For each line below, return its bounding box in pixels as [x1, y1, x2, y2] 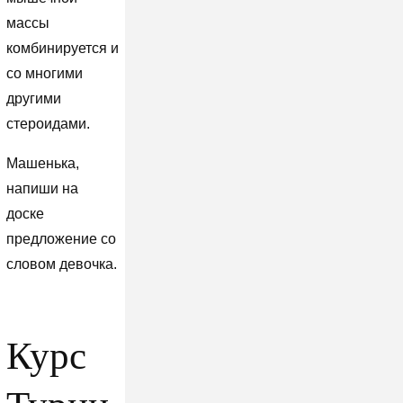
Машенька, [5, 156, 79, 172]
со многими [5, 66, 83, 82]
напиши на [5, 181, 78, 197]
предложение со [5, 231, 116, 247]
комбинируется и [5, 40, 119, 57]
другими [5, 91, 61, 107]
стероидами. [5, 116, 90, 132]
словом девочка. [5, 256, 117, 273]
